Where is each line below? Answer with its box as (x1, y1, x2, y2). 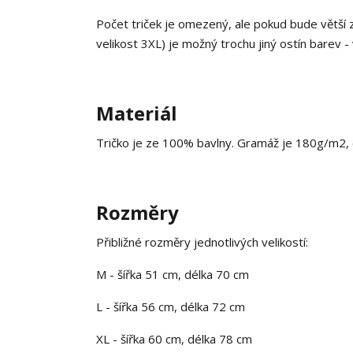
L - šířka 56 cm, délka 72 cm (96, 299, 245, 314)
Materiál (96, 100, 177, 126)
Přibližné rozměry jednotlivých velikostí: (96, 234, 308, 250)
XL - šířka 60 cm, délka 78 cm (96, 331, 252, 347)
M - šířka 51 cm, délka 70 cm (96, 266, 249, 282)
